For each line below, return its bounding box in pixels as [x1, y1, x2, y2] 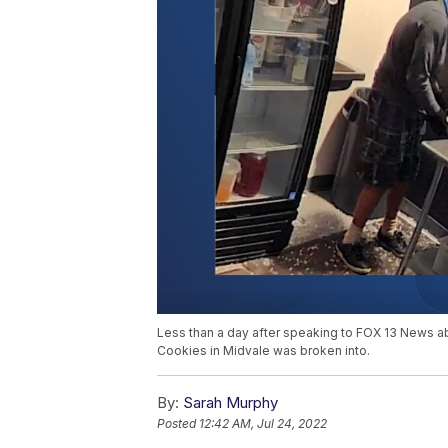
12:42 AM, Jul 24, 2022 [199, 415, 327, 431]
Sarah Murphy [183, 392, 278, 412]
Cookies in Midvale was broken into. [157, 342, 370, 358]
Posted [157, 415, 199, 431]
